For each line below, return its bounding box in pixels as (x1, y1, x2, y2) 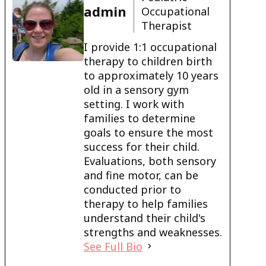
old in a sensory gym (84, 82, 189, 97)
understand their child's (84, 210, 205, 225)
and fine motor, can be (84, 167, 198, 182)
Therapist (141, 18, 192, 33)
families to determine (84, 110, 195, 125)
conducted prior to (84, 182, 181, 197)
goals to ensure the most (84, 125, 213, 140)
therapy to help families (84, 196, 208, 211)
